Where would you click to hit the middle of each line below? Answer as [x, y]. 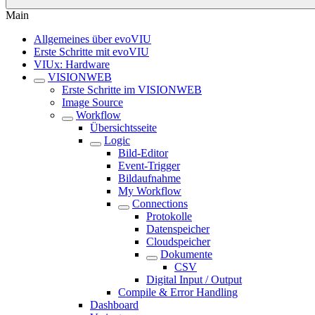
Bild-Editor [143, 153]
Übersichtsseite [123, 128]
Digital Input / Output [194, 279]
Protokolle [169, 216]
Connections [160, 204]
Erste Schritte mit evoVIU [91, 52]
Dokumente [186, 254]
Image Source [92, 102]
